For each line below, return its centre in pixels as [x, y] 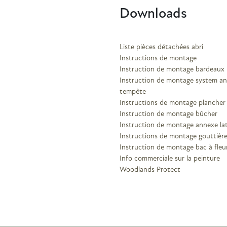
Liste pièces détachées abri [161, 47]
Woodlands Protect [150, 170]
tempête [133, 92]
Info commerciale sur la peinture [170, 159]
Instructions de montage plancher [173, 103]
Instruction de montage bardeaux [172, 69]
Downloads [153, 14]
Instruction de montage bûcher [168, 114]
